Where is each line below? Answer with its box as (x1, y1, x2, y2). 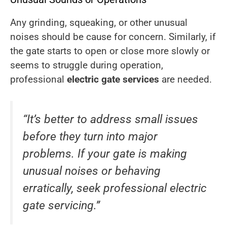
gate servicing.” (23, 199, 100, 213)
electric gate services (67, 73, 159, 85)
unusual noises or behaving (23, 164, 161, 178)
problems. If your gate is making (23, 147, 187, 161)
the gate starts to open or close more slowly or (10, 45, 210, 57)
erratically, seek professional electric (23, 181, 207, 196)
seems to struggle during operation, (10, 59, 163, 71)
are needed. (159, 73, 212, 85)
